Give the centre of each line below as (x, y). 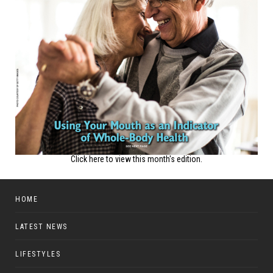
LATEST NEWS (41, 226)
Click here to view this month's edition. (136, 159)
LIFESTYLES (38, 254)
